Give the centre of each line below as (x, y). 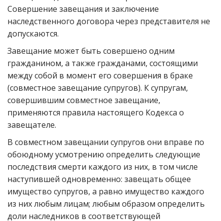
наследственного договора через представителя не (109, 21)
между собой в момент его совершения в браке (100, 75)
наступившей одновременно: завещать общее (99, 179)
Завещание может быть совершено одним (91, 51)
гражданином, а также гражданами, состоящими (103, 63)
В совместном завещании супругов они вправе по (106, 142)
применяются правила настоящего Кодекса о (96, 112)
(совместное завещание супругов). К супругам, (98, 88)
